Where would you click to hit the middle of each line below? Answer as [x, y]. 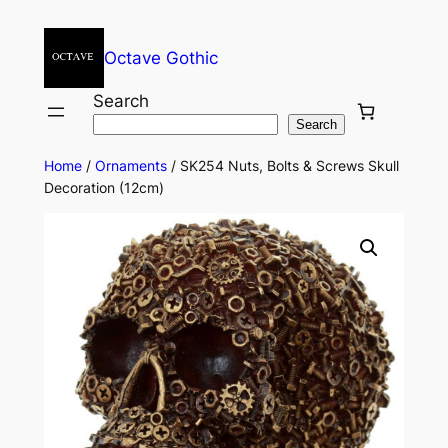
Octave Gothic [160, 58]
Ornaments [130, 165]
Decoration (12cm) [103, 187]
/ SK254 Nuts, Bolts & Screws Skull [282, 165]
